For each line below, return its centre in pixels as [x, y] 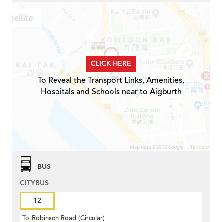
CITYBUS [34, 183]
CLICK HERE [111, 63]
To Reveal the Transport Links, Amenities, [111, 80]
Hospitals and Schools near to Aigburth [111, 91]
